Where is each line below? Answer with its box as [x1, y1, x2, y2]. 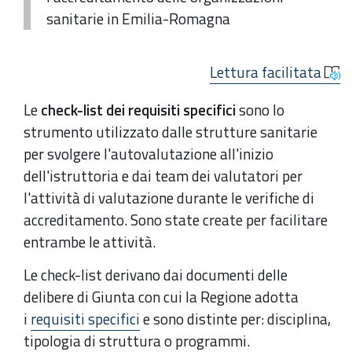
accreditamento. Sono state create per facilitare [24, 208, 328, 231]
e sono [140, 306, 184, 330]
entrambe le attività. [24, 230, 156, 253]
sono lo [236, 98, 284, 121]
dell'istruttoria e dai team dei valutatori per [24, 164, 302, 187]
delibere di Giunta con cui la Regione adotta [24, 284, 299, 308]
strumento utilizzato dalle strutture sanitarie [24, 120, 317, 143]
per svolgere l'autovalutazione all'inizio [24, 142, 273, 165]
